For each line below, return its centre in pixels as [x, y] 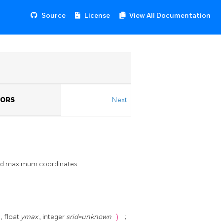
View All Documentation [170, 16]
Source [54, 16]
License [97, 16]
